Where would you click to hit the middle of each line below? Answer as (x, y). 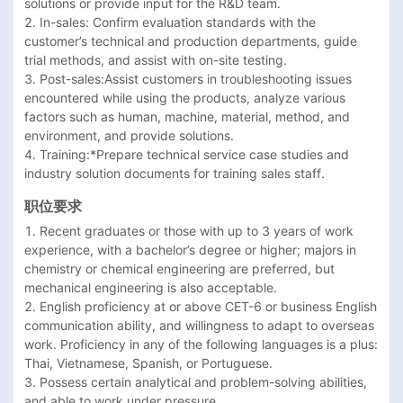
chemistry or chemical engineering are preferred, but (179, 269)
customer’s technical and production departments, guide (191, 41)
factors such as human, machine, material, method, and (187, 117)
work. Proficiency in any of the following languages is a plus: (201, 345)
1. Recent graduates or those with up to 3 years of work (189, 231)
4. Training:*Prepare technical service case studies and (187, 155)
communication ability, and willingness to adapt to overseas (199, 326)
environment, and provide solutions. (133, 136)
